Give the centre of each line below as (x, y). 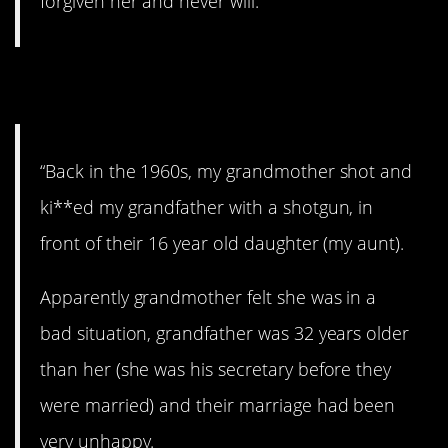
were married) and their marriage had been (218, 404)
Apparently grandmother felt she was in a (208, 296)
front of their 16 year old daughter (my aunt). (222, 242)
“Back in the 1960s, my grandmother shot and (226, 170)
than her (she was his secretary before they (216, 368)
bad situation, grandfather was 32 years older (225, 332)
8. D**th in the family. (193, 86)
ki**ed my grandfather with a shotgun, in (207, 206)
